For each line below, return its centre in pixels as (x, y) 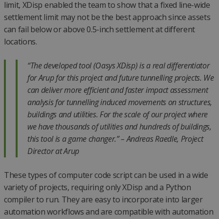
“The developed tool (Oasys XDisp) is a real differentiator (119, 66)
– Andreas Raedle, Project (161, 139)
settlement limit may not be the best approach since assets (107, 17)
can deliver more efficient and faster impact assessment (118, 90)
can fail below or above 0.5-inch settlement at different (100, 30)
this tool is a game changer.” (73, 139)
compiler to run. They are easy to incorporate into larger (103, 200)
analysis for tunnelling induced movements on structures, (120, 102)
